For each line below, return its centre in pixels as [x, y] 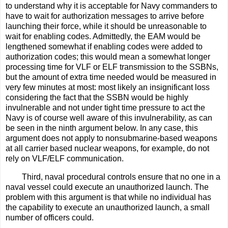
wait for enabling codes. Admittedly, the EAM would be [103, 36]
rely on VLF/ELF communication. [65, 158]
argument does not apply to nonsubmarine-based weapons [111, 138]
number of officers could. [50, 217]
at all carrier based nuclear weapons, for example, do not [107, 148]
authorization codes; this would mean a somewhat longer [108, 56]
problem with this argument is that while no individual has [108, 197]
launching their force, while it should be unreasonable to [106, 26]
